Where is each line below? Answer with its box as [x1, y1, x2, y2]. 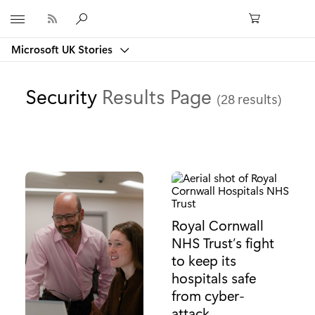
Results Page [102, 82, 217, 109]
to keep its [172, 251, 236, 270]
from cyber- [172, 286, 245, 305]
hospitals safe [172, 269, 256, 288]
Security [25, 82, 102, 109]
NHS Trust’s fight [172, 233, 274, 252]
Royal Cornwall [172, 216, 264, 235]
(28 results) [217, 90, 282, 108]
